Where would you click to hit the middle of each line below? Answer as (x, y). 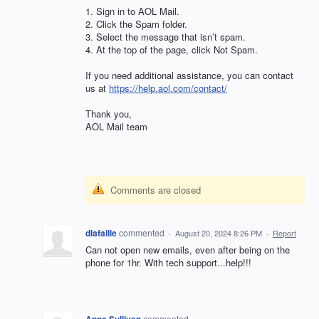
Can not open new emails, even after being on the (188, 250)
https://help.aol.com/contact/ (168, 88)
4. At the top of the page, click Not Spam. (172, 49)
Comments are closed (156, 190)
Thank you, (109, 114)
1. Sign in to (112, 11)
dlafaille (101, 233)
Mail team (126, 127)
